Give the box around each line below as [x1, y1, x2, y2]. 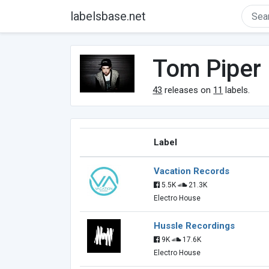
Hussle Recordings [154, 220, 235, 231]
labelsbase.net [70, 9, 146, 23]
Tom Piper [153, 55, 262, 83]
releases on [162, 85, 214, 95]
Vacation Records [154, 166, 229, 177]
